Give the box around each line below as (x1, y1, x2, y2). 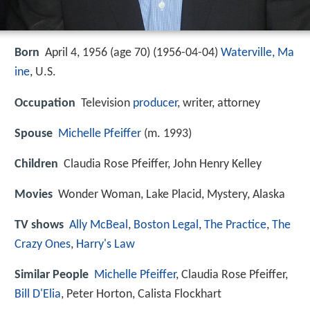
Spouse (15, 127, 53, 140)
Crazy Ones (15, 238, 71, 252)
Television (81, 96, 133, 110)
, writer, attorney (177, 96, 260, 110)
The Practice (204, 219, 266, 232)
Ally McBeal (69, 219, 128, 232)
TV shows (15, 219, 64, 232)
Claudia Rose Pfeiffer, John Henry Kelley (64, 157, 262, 171)
